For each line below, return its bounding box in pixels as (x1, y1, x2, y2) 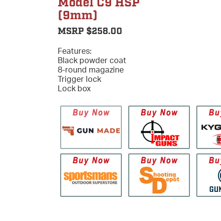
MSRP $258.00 (58, 25, 122, 37)
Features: (58, 45, 92, 56)
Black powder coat (58, 55, 126, 65)
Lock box (58, 83, 91, 93)
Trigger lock (58, 74, 101, 84)
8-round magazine (58, 64, 124, 74)
